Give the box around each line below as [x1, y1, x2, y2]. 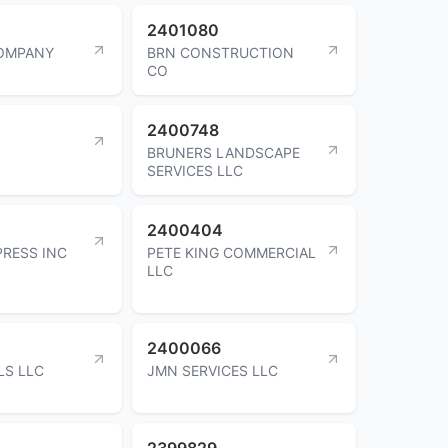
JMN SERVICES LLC [147, 361, 278, 379]
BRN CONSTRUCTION [147, 43, 294, 61]
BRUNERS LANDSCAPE [147, 143, 300, 161]
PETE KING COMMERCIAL [147, 243, 316, 261]
